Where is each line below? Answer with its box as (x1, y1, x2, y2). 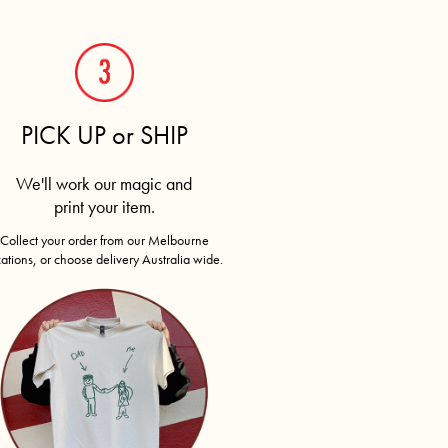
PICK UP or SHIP (20, 117, 188, 152)
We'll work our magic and (16, 171, 193, 195)
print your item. (53, 194, 155, 218)
